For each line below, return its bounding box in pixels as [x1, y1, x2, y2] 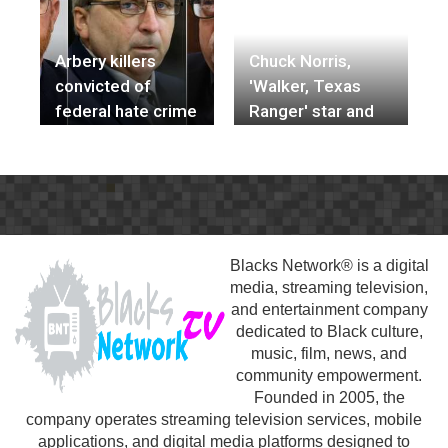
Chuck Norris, [249, 50, 351, 71]
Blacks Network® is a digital [229, 256, 429, 274]
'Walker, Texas [249, 75, 361, 96]
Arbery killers [55, 50, 156, 71]
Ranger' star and [249, 100, 374, 121]
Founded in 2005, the [253, 388, 405, 406]
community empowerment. [236, 366, 422, 384]
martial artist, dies [249, 125, 387, 146]
